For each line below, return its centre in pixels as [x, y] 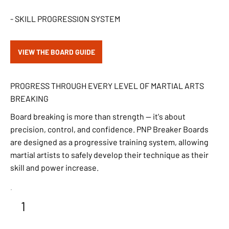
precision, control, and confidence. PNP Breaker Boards [109, 129]
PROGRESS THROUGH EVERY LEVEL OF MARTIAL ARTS [107, 85]
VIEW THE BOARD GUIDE [56, 52]
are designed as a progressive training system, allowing [109, 142]
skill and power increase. [54, 167]
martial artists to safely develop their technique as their [109, 154]
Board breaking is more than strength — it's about [98, 116]
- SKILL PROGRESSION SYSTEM [65, 18]
